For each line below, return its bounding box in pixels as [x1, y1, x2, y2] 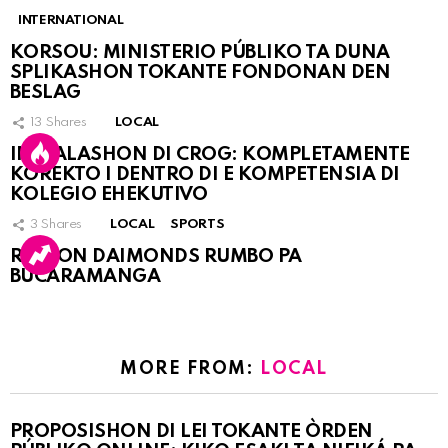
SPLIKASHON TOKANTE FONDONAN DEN [10, 63, 391, 83]
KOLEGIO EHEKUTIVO [10, 185, 208, 205]
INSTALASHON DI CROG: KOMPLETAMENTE [10, 145, 410, 165]
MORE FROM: [120, 360, 261, 379]
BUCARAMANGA [10, 267, 161, 287]
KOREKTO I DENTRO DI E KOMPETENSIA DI [10, 165, 400, 185]
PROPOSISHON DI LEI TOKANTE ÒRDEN [10, 421, 373, 441]
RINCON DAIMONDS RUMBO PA [10, 247, 302, 267]
